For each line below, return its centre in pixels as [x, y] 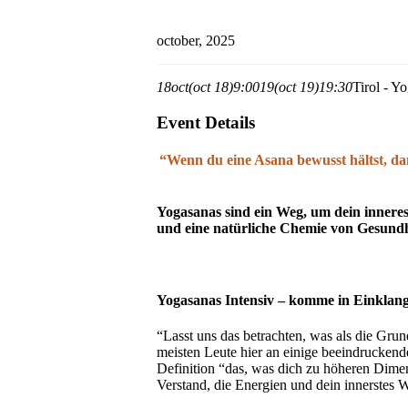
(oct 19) [296, 87]
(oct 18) [211, 87]
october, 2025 [196, 41]
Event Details [206, 122]
